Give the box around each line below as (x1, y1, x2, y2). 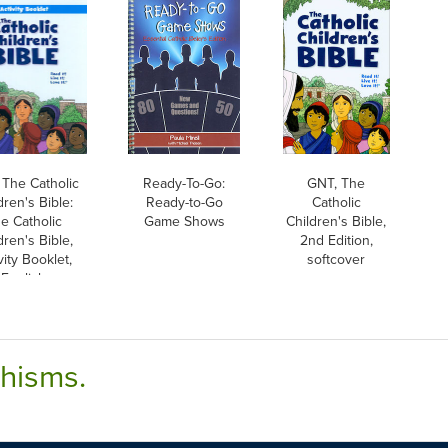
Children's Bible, (286, 210, 386, 231)
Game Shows (143, 210, 225, 231)
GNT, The (307, 172, 365, 193)
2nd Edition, (299, 229, 373, 250)
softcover (307, 248, 365, 269)
